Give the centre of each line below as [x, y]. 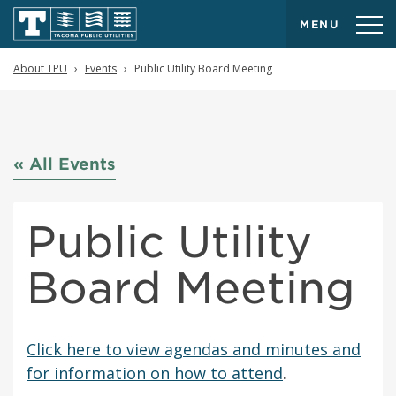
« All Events [65, 164]
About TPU [40, 69]
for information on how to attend [155, 373]
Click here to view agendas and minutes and [194, 349]
